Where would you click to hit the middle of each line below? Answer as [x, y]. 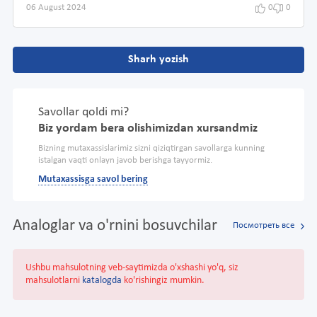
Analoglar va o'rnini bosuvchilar [115, 226]
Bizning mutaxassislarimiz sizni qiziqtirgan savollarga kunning [151, 148]
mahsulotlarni [54, 280]
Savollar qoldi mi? [83, 112]
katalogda [102, 280]
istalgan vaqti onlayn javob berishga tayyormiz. [125, 160]
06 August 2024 [56, 8]
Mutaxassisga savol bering [93, 179]
